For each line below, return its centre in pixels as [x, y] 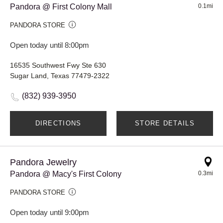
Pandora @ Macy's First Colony [66, 174]
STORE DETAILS [165, 123]
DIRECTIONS [58, 123]
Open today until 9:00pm [50, 212]
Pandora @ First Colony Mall [61, 6]
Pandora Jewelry [43, 162]
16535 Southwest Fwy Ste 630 [58, 65]
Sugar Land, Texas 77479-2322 [60, 75]
